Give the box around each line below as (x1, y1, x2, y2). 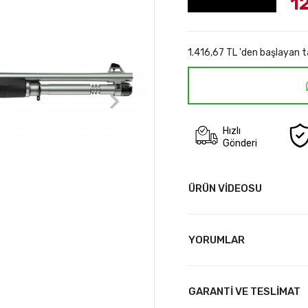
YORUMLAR (188, 234, 245, 246)
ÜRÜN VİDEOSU (188, 182, 262, 195)
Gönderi (223, 137, 258, 149)
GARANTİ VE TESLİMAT (188, 285, 300, 298)
